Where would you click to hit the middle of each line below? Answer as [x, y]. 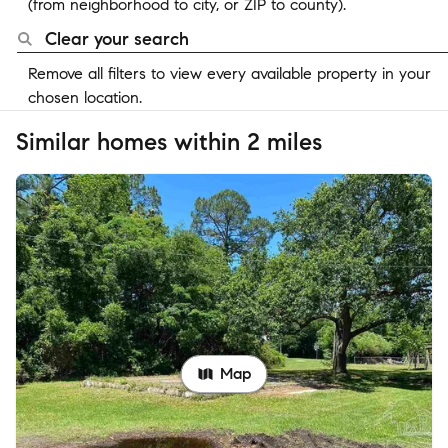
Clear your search [117, 39]
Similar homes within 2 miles [169, 142]
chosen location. [85, 97]
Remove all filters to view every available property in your [229, 73]
